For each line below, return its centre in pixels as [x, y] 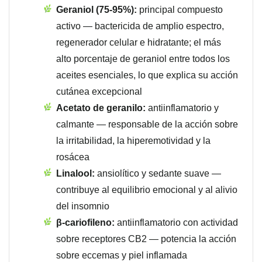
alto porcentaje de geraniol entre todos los [143, 59]
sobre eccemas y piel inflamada [122, 256]
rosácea [73, 157]
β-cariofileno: [85, 223]
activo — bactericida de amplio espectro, [140, 26]
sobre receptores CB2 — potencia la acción [146, 239]
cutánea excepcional [99, 92]
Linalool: [75, 174]
